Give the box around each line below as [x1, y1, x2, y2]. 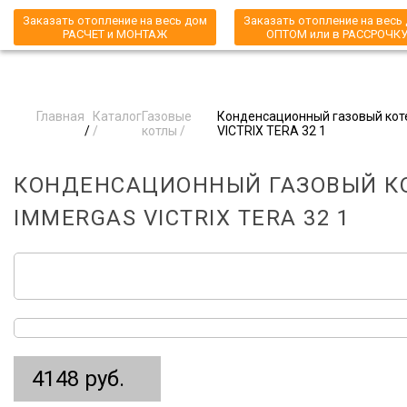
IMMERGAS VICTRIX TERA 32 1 [14, 205, 350, 231]
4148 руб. [32, 366, 124, 392]
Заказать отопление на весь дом [23, 14, 207, 27]
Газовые [142, 109, 193, 124]
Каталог [93, 109, 143, 124]
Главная [36, 109, 84, 124]
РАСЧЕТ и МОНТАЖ [63, 27, 167, 41]
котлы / [142, 124, 186, 138]
